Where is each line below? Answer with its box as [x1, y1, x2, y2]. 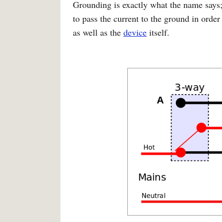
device [123, 26, 147, 38]
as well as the [73, 26, 123, 38]
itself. [147, 26, 169, 38]
